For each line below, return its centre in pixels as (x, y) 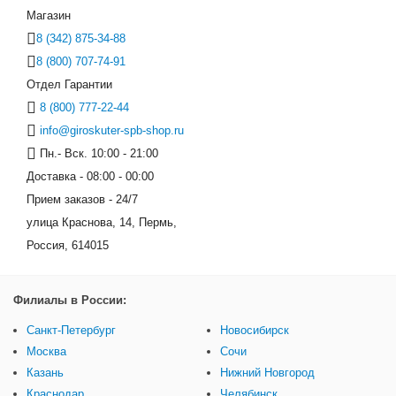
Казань (45, 373)
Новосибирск (255, 331)
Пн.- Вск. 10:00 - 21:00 (97, 154)
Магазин (49, 16)
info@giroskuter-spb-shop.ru (112, 131)
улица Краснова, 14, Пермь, (102, 223)
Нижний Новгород (267, 373)
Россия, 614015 (68, 246)
